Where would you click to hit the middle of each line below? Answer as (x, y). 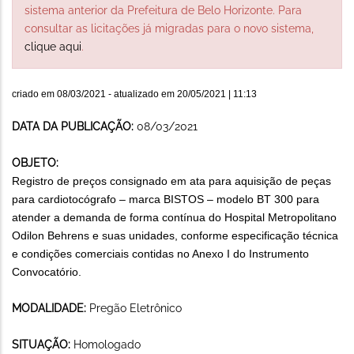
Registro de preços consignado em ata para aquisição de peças (171, 181)
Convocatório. (47, 271)
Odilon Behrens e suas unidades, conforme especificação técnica (175, 235)
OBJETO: (35, 162)
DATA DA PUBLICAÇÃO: (74, 126)
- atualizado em (141, 94)
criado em (34, 94)
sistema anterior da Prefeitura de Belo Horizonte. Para (163, 10)
